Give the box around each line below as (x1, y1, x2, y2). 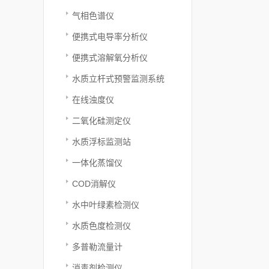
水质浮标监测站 (72, 137, 131, 147)
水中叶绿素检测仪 (72, 200, 139, 210)
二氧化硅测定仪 (72, 116, 131, 125)
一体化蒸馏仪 (72, 158, 122, 168)
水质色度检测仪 (72, 221, 131, 231)
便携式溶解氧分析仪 (72, 53, 148, 62)
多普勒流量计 (72, 242, 122, 252)
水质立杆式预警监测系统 (72, 74, 165, 83)
